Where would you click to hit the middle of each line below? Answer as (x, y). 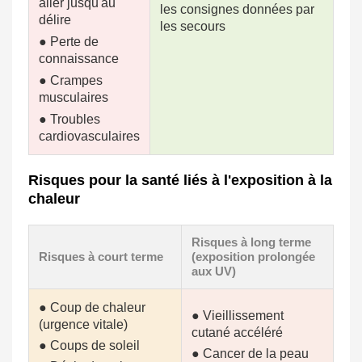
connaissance (79, 59)
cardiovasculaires (89, 137)
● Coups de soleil (89, 346)
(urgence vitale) (83, 325)
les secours (193, 27)
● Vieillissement (238, 316)
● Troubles (69, 120)
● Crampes (71, 81)
